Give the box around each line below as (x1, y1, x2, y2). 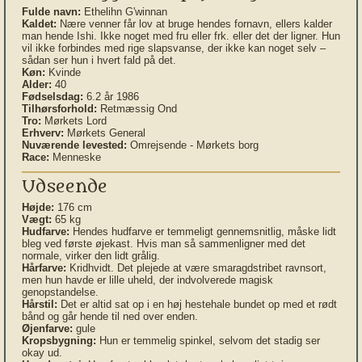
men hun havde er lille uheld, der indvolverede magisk (22, 274, 273, 286)
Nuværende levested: (22, 139, 127, 151)
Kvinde (45, 66, 81, 78)
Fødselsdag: (22, 90, 83, 103)
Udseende (22, 177, 107, 197)
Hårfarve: (22, 262, 66, 274)
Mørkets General (64, 127, 145, 139)
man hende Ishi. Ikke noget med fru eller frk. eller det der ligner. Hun (22, 30, 340, 42)
